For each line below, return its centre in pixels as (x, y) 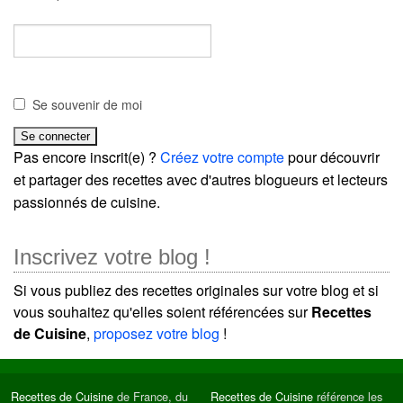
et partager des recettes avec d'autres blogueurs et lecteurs (201, 179)
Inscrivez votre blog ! (112, 256)
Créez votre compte (222, 157)
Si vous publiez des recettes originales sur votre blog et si (196, 290)
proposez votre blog (157, 333)
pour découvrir (332, 157)
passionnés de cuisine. (87, 201)
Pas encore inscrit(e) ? (87, 157)
